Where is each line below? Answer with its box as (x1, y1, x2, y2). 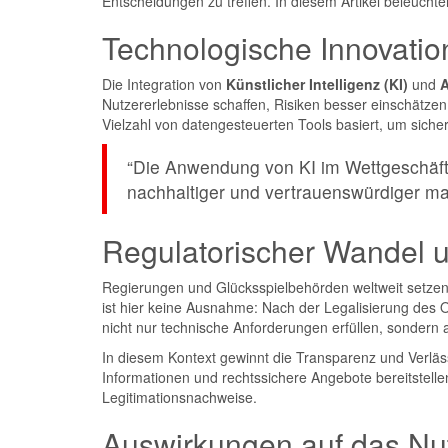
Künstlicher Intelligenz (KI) (226, 74, 408, 94)
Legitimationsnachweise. (102, 387, 257, 407)
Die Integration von (102, 74, 226, 94)
